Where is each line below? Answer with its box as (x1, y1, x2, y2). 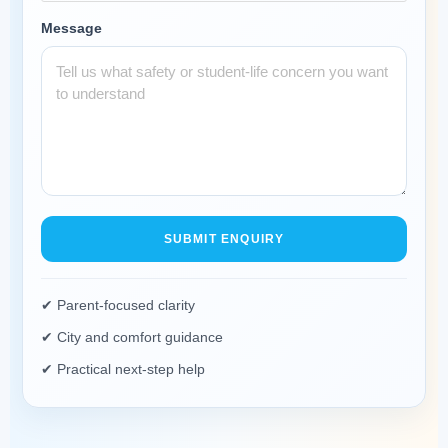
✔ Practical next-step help (41, 360, 205, 377)
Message (41, 19, 102, 36)
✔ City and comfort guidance (41, 328, 223, 345)
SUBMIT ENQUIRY (163, 231, 285, 246)
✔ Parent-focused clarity (41, 296, 195, 313)
